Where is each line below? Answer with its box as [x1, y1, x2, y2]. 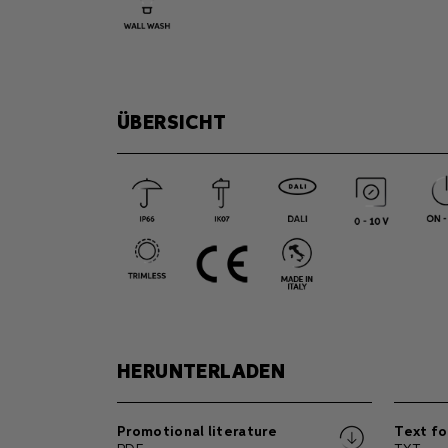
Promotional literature [117, 425, 278, 439]
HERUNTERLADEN [117, 362, 286, 382]
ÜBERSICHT [117, 113, 227, 133]
